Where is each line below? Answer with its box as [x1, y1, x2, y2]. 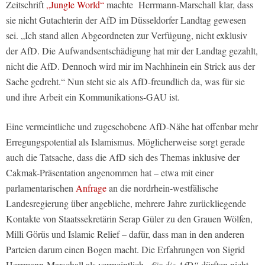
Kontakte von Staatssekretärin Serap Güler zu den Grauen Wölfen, [6, 212, 253, 225]
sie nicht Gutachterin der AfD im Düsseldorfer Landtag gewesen [6, 14, 246, 27]
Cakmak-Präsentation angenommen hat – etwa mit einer [6, 166, 214, 179]
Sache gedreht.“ [6, 75, 65, 88]
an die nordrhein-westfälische [106, 182, 218, 195]
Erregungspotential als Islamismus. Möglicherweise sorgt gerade [6, 135, 245, 148]
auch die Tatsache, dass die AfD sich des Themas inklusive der [6, 151, 240, 164]
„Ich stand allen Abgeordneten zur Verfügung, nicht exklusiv [21, 29, 247, 42]
